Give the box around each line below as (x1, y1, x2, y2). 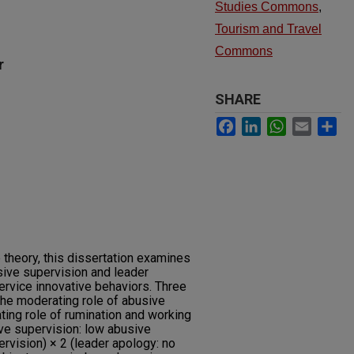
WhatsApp (286, 115, 352, 131)
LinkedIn (261, 115, 314, 131)
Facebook (235, 115, 298, 131)
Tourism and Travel (215, 22, 322, 36)
